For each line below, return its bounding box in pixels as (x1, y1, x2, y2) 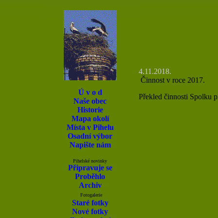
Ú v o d (78, 88, 102, 96)
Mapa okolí (71, 114, 109, 123)
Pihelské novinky (73, 158, 107, 163)
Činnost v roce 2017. (139, 76, 205, 84)
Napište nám (69, 141, 111, 149)
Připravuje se (68, 163, 112, 172)
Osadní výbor (68, 132, 112, 140)
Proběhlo (75, 172, 105, 181)
